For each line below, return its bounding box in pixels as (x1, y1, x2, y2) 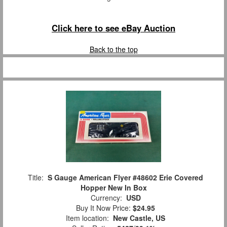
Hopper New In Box (80, 182, 147, 193)
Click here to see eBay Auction (52, 21, 175, 34)
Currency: (86, 192, 126, 203)
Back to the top (89, 44, 138, 54)
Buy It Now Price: (72, 202, 133, 213)
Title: (24, 172, 48, 182)
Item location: (62, 212, 113, 223)
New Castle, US (113, 212, 165, 223)
